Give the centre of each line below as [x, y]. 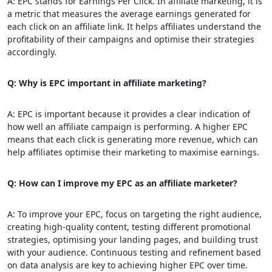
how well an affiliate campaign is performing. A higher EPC [127, 127]
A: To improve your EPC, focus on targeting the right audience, [134, 214]
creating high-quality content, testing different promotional [129, 227]
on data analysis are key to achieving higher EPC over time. [127, 265]
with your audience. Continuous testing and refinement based [134, 252]
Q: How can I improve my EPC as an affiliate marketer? [122, 183]
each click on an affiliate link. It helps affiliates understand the [134, 26]
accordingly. [32, 52]
